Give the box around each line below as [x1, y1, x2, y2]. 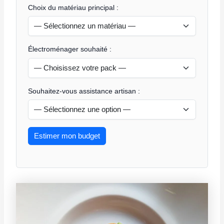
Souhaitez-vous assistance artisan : [27, 86, 140, 95]
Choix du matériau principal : [27, 3, 118, 11]
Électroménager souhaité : [27, 45, 111, 53]
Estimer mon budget [33, 131, 100, 140]
